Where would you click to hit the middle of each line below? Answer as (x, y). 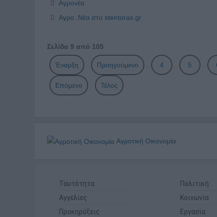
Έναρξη (67, 65)
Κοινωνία (194, 198)
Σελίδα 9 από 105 (75, 46)
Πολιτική (194, 184)
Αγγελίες (73, 198)
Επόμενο (69, 85)
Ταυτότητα (77, 184)
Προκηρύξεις (79, 212)
